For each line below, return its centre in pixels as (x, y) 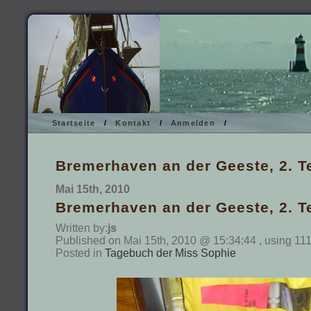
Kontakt (133, 123)
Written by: (82, 228)
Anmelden (193, 123)
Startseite (74, 123)
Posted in (80, 253)
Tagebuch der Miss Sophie (170, 253)
